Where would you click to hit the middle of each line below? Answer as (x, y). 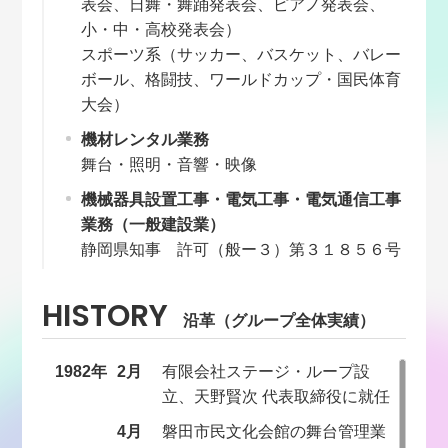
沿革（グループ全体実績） (279, 321)
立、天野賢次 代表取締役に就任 (276, 397)
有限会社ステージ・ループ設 (266, 372)
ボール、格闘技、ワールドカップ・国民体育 (241, 80)
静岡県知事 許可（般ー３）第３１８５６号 (241, 250)
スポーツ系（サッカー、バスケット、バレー (241, 55)
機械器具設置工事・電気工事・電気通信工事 (241, 200)
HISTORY (105, 319)
